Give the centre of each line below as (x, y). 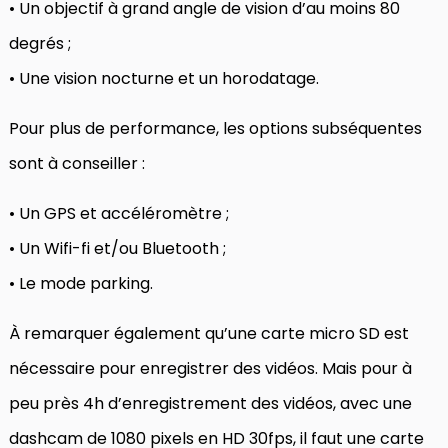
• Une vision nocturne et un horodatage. (164, 78)
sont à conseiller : (77, 163)
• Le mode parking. (81, 283)
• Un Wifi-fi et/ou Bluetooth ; (117, 248)
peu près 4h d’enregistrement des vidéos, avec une (210, 403)
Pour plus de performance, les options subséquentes (215, 128)
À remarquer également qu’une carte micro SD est (209, 333)
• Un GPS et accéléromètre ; (119, 213)
